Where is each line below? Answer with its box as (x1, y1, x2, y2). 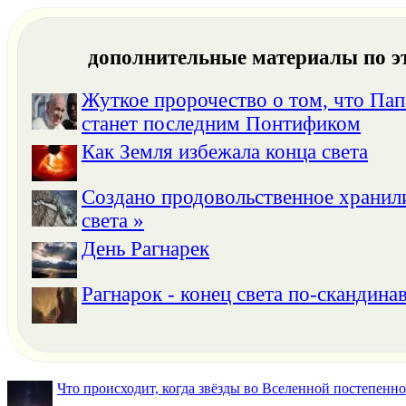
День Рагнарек (82, 237, 209, 261)
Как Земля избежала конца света (82, 140, 368, 164)
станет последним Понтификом (82, 112, 361, 136)
